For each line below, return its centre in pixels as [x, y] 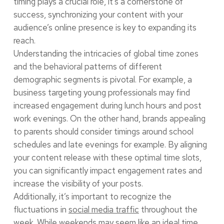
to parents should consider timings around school [103, 131]
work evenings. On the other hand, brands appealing [109, 118]
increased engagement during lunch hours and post [107, 105]
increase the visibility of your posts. [78, 183]
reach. [24, 40]
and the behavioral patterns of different [87, 66]
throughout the [168, 209]
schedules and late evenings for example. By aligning [110, 144]
